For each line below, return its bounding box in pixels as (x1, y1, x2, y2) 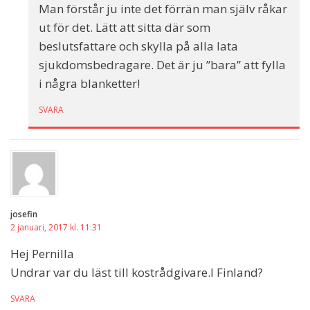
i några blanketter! (39, 75, 140, 92)
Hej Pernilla (10, 246, 74, 262)
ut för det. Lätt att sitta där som (39, 19, 210, 36)
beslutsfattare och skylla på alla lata (39, 38, 238, 55)
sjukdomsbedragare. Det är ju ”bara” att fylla (39, 57, 286, 73)
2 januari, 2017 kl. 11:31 (10, 221, 102, 234)
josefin (10, 208, 37, 221)
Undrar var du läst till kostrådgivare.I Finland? (10, 264, 263, 281)
